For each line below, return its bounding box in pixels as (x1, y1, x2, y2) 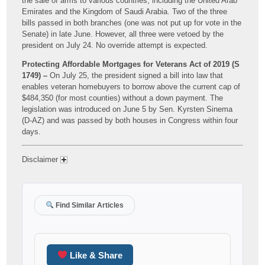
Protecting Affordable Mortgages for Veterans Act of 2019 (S (22, 59, 240, 69)
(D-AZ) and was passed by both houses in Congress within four (22, 115, 238, 125)
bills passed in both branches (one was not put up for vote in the (22, 18, 242, 27)
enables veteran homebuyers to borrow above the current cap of (22, 82, 241, 91)
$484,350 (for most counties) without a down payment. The (22, 93, 224, 102)
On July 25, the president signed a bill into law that (47, 70, 224, 80)
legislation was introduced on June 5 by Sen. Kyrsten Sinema (22, 104, 233, 114)
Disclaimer (22, 154, 61, 164)
